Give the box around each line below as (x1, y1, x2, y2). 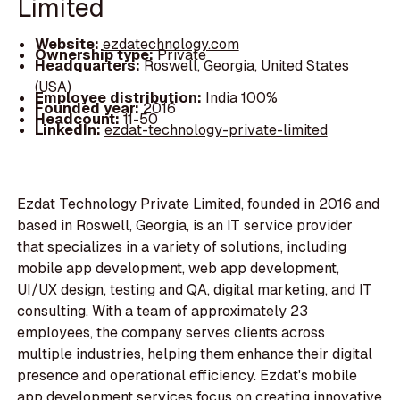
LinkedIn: (34, 121, 104, 140)
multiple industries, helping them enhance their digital (17, 345, 373, 364)
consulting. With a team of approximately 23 (17, 302, 309, 321)
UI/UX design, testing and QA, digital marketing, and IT (17, 280, 373, 300)
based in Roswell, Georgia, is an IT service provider (17, 216, 354, 236)
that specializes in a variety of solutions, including (17, 237, 347, 257)
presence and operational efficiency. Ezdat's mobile (17, 366, 358, 386)
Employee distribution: (34, 88, 205, 108)
